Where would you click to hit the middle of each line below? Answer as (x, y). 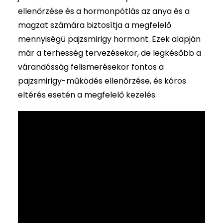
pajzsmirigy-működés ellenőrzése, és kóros (102, 81)
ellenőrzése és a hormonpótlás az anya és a (104, 11)
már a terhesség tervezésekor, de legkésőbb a (110, 53)
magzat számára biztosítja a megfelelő (95, 25)
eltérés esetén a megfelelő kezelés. (87, 95)
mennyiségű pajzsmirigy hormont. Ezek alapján (109, 39)
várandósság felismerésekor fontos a (91, 67)
